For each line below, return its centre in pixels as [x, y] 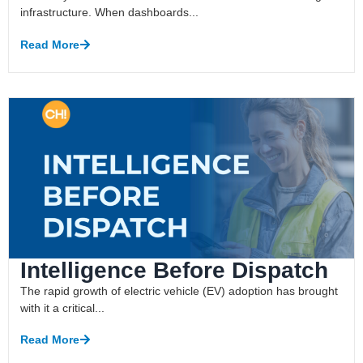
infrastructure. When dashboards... [110, 13]
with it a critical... [63, 307]
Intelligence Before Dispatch [175, 270]
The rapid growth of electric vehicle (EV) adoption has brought [179, 290]
